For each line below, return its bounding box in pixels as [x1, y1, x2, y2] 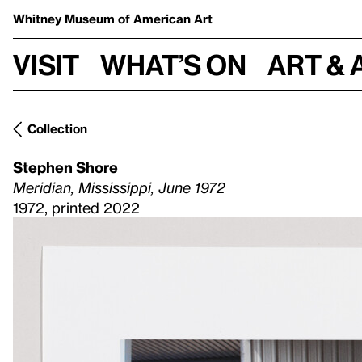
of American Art [118, 11, 213, 26]
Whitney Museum [13, 11, 118, 26]
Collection [27, 121, 87, 136]
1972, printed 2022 [13, 199, 140, 216]
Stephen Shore [13, 158, 118, 175]
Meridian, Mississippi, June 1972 [13, 179, 225, 196]
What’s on [100, 48, 246, 81]
